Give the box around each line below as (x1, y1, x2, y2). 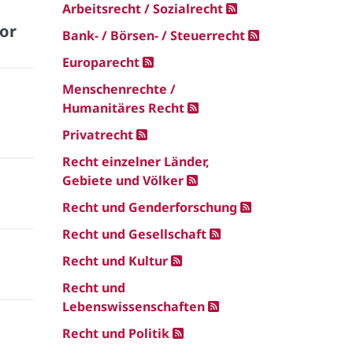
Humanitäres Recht (62, 99, 184, 117)
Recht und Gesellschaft (62, 225, 206, 243)
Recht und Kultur (62, 252, 168, 269)
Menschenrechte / (62, 80, 176, 98)
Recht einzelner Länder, (62, 153, 210, 170)
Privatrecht (62, 126, 133, 143)
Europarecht (62, 54, 139, 71)
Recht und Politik (62, 325, 169, 342)
